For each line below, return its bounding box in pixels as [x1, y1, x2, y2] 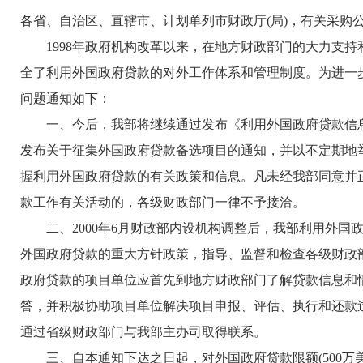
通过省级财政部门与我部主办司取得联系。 [20, 325, 267, 339]
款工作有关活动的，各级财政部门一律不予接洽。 [20, 195, 305, 209]
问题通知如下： [20, 92, 111, 105]
